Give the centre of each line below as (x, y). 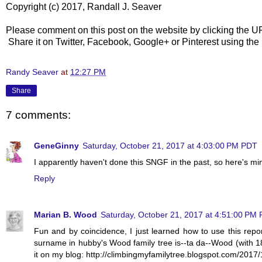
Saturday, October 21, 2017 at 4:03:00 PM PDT (170, 145)
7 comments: (38, 115)
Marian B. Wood (65, 214)
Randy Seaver (32, 72)
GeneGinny (56, 145)
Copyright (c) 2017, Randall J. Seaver (84, 6)
